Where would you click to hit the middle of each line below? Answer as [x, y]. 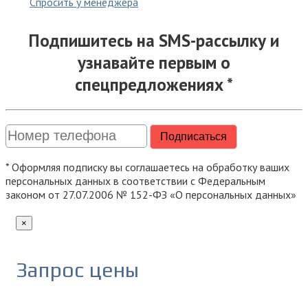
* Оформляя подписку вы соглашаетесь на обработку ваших [147, 167]
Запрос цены [77, 270]
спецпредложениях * [154, 84]
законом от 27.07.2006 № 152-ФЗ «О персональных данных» [151, 195]
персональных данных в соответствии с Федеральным [135, 181]
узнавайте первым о [154, 62]
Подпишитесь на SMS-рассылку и [154, 40]
